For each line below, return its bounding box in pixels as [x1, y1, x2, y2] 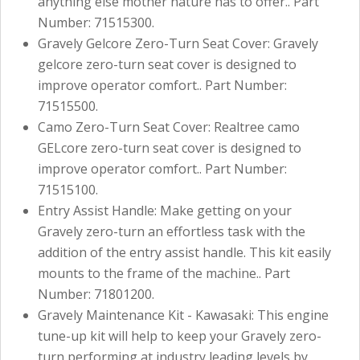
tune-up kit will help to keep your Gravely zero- [38, 326, 321, 345]
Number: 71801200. [38, 284, 154, 303]
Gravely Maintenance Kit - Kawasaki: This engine [38, 305, 329, 324]
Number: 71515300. [38, 13, 154, 31]
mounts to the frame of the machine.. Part [38, 264, 290, 282]
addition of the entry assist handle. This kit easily [38, 243, 331, 261]
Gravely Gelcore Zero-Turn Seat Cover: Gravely [38, 34, 318, 52]
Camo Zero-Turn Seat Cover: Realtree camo [38, 117, 300, 136]
